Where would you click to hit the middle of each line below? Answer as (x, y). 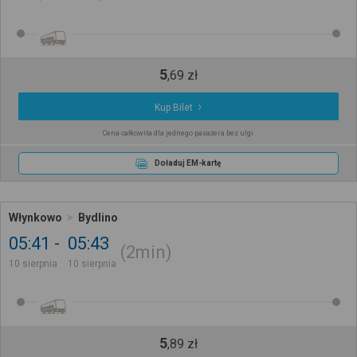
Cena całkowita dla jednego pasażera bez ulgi (178, 133)
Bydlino (98, 217)
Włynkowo (35, 217)
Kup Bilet (174, 108)
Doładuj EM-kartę (188, 163)
